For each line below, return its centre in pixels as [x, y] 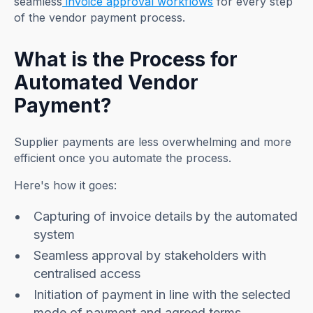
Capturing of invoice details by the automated [166, 216]
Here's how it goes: [66, 185]
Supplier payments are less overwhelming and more [153, 141]
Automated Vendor [107, 82]
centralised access [87, 273]
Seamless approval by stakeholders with [150, 255]
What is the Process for [126, 59]
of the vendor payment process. [100, 17]
